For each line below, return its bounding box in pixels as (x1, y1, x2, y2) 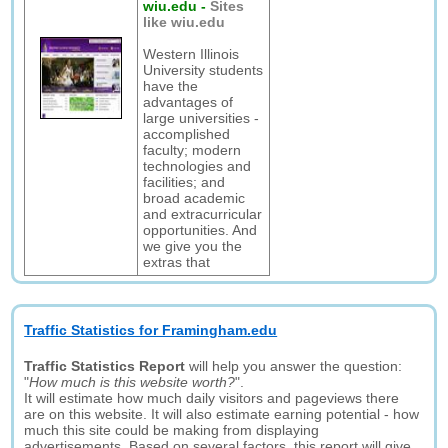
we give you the (143, 238, 243, 254)
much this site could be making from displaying (24, 422, 320, 438)
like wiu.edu (143, 14, 226, 30)
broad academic (143, 190, 246, 206)
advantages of (143, 94, 234, 110)
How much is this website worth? (29, 374, 236, 390)
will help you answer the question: (185, 358, 403, 374)
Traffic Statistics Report (24, 358, 186, 374)
